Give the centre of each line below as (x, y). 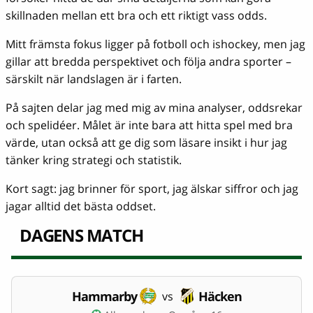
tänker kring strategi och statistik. (94, 160)
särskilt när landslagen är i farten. (94, 79)
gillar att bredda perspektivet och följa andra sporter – (148, 61)
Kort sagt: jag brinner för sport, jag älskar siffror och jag (152, 188)
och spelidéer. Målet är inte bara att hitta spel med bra (149, 125)
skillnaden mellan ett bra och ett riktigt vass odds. (136, 15)
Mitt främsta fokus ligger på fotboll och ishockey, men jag (155, 44)
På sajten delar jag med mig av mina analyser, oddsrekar (154, 107)
